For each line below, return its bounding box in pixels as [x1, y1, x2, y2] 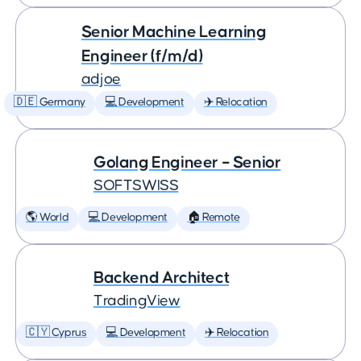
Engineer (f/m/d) [81, 48, 203, 64]
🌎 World [26, 212, 69, 223]
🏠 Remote [187, 212, 240, 223]
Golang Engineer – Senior [93, 154, 281, 171]
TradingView [93, 293, 180, 309]
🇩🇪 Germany [13, 97, 85, 108]
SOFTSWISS [93, 178, 179, 193]
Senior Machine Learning [81, 23, 267, 40]
